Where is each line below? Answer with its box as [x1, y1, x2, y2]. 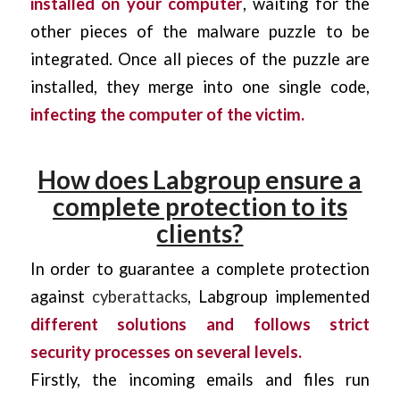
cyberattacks [91, 287, 187, 307]
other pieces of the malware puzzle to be [29, 21, 371, 42]
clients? [156, 218, 244, 249]
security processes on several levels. [29, 342, 302, 362]
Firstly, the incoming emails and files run [29, 370, 371, 390]
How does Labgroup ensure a [37, 164, 362, 196]
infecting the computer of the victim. [29, 104, 304, 125]
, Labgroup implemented [187, 287, 371, 307]
